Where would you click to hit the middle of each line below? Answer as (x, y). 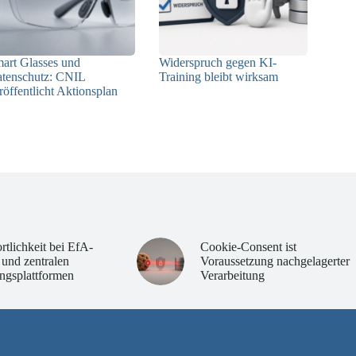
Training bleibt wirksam (219, 77)
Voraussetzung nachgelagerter (275, 261)
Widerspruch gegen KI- (218, 63)
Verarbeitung (232, 276)
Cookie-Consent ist (248, 247)
